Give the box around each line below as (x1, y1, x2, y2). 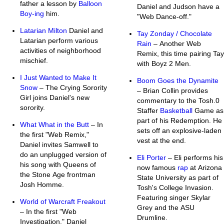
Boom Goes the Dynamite (137, 76, 218, 84)
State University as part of (137, 173, 218, 181)
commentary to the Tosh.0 (137, 96, 219, 104)
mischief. (20, 56, 48, 64)
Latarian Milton (20, 26, 67, 34)
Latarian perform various (20, 36, 98, 44)
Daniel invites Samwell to (20, 140, 98, 148)
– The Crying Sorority (37, 83, 107, 91)
